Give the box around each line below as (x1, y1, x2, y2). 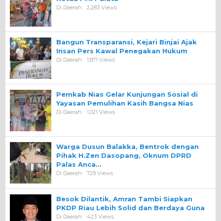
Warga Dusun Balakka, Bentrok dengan (56, 143, 199, 151)
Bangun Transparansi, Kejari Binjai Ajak (56, 38, 197, 46)
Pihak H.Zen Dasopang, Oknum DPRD (56, 151, 191, 160)
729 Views (87, 170, 113, 177)
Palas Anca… (56, 160, 101, 169)
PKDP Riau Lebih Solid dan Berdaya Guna (56, 204, 205, 212)
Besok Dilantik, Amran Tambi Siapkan (56, 195, 192, 203)
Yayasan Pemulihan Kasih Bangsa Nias (56, 99, 193, 108)
